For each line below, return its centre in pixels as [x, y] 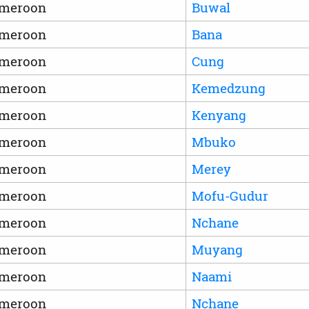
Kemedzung [228, 88]
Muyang [217, 249]
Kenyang [219, 114]
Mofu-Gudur [230, 195]
